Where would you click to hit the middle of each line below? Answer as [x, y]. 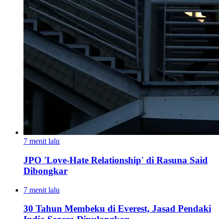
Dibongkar [45, 171]
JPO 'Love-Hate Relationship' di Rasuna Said [116, 160]
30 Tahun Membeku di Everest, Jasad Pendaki [117, 209]
